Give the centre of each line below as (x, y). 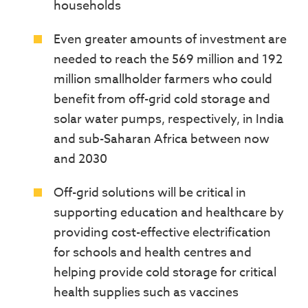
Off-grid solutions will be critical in (150, 193)
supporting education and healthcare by (169, 213)
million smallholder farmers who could (163, 80)
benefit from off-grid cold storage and (162, 100)
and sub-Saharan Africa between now (162, 140)
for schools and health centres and (153, 253)
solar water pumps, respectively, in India (169, 120)
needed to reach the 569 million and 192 (168, 60)
